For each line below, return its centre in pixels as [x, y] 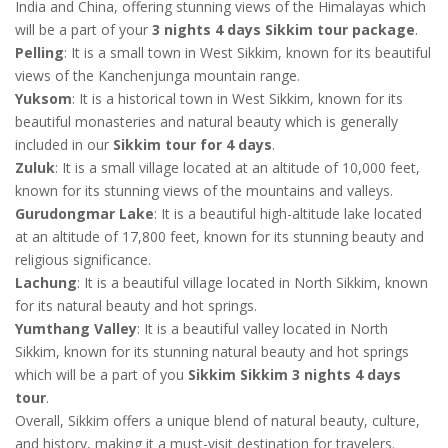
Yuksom [43, 98]
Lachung [46, 282]
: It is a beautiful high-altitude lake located [288, 213]
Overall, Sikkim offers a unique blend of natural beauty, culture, [217, 420]
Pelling [39, 52]
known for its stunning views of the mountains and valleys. [204, 190]
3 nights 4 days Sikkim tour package [283, 29]
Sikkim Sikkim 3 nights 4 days [294, 374]
